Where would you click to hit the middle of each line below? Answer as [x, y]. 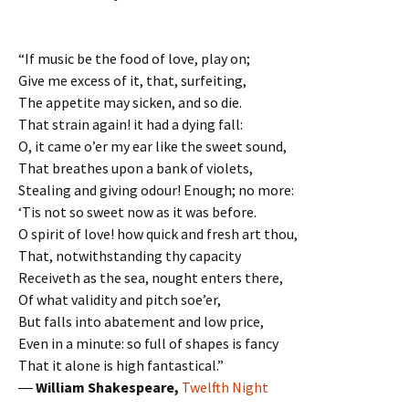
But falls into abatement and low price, [141, 321]
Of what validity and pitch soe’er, [120, 299]
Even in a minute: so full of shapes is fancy [148, 343]
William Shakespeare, [109, 387]
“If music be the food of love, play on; [134, 58]
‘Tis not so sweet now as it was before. [137, 211]
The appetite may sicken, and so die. [130, 102]
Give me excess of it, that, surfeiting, [132, 80]
